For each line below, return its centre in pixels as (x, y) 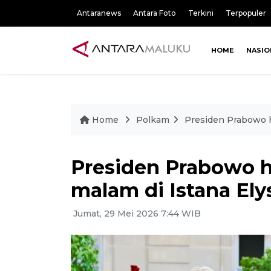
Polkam (153, 119)
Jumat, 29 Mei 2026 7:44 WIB (136, 213)
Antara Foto (155, 13)
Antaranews (99, 13)
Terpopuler (246, 13)
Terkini (201, 13)
